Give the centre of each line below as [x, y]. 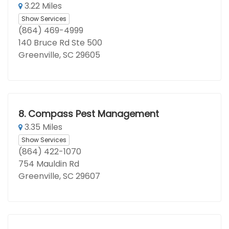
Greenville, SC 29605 [59, 55]
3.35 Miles [42, 127]
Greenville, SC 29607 [59, 176]
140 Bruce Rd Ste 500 [60, 43]
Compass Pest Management [93, 114]
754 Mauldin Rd [49, 164]
